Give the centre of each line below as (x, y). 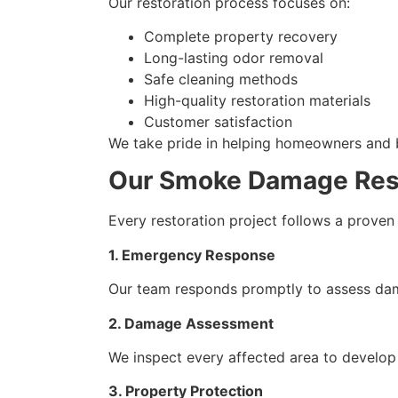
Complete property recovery (241, 37)
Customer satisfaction (218, 122)
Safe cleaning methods (221, 80)
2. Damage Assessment (191, 323)
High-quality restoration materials (257, 101)
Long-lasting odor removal (234, 58)
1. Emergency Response (192, 255)
